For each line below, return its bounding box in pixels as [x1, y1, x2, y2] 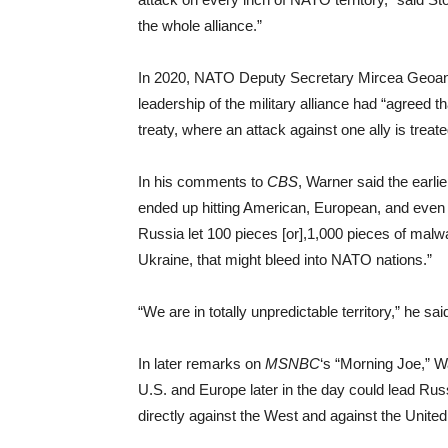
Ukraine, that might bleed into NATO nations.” [138, 250, 432, 268]
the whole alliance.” [138, 16, 262, 34]
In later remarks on [138, 354, 265, 372]
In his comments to [138, 172, 267, 190]
